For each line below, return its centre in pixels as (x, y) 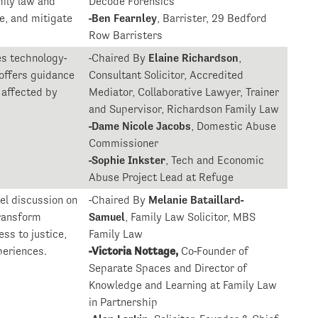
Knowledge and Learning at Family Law (183, 285)
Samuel (107, 217)
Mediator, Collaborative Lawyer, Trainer (184, 92)
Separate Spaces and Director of (168, 268)
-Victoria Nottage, (135, 251)
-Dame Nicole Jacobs (140, 126)
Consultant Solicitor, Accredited (166, 75)
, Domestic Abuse (234, 126)
